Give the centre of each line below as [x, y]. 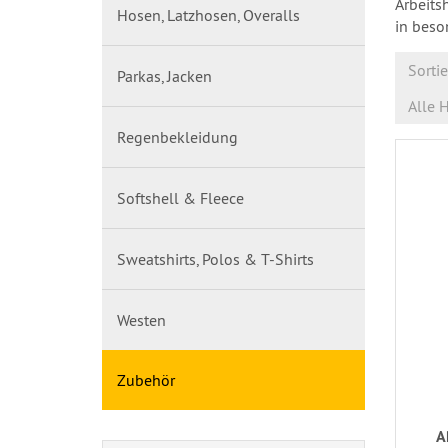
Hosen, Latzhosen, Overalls [208, 14]
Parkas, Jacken [164, 75]
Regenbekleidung [177, 136]
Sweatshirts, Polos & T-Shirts [215, 258]
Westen [141, 319]
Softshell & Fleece [180, 197]
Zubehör [146, 379]
